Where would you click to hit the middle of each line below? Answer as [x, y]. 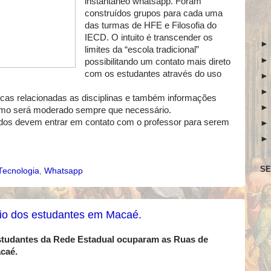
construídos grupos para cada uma [153, 14]
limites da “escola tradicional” [142, 50]
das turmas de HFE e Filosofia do [150, 26]
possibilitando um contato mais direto [157, 62]
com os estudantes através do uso [153, 74]
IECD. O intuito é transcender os [149, 38]
